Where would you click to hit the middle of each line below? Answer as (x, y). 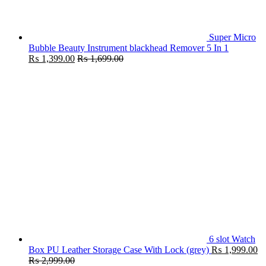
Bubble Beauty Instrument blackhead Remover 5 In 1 (129, 47)
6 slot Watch (232, 239)
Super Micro (232, 37)
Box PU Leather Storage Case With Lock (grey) (119, 249)
